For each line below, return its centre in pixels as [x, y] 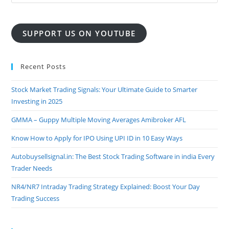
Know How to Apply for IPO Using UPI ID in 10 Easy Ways [97, 138]
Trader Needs [32, 168]
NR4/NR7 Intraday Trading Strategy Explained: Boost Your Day [106, 186]
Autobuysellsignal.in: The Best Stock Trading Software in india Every [113, 156]
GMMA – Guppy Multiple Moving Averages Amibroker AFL [99, 119]
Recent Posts [43, 66]
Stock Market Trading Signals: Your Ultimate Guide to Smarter [105, 89]
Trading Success [36, 198]
